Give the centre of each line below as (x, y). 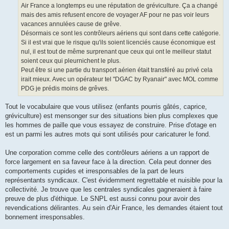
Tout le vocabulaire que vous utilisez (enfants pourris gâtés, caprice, (106, 106)
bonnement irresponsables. (45, 217)
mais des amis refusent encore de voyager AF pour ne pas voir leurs (115, 15)
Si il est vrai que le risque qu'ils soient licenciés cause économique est (118, 42)
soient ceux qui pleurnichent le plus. (71, 61)
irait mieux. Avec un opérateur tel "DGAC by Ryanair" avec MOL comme (120, 79)
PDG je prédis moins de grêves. (65, 88)
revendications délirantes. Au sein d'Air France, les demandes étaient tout (114, 208)
